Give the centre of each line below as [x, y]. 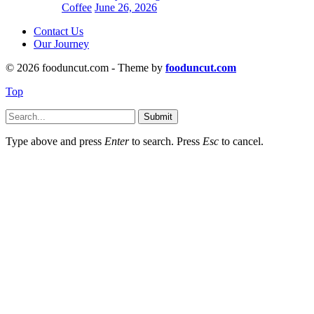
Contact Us [59, 31]
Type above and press [55, 141]
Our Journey [61, 43]
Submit [158, 116]
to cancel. [241, 141]
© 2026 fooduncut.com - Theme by [86, 67]
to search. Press [166, 141]
